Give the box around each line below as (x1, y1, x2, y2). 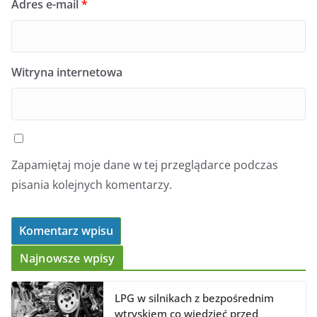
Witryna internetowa (11, 64, 122, 81)
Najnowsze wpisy (20, 250, 115, 267)
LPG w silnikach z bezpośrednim (115, 291, 274, 306)
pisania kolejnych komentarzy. (11, 177, 172, 193)
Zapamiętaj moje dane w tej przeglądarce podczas (11, 157, 278, 173)
